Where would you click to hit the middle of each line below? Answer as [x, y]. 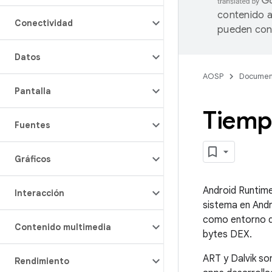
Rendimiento [42, 261]
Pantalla [33, 91]
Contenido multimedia [63, 227]
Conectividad [44, 23]
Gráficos [33, 159]
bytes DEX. [227, 234]
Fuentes [32, 125]
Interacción [39, 193]
